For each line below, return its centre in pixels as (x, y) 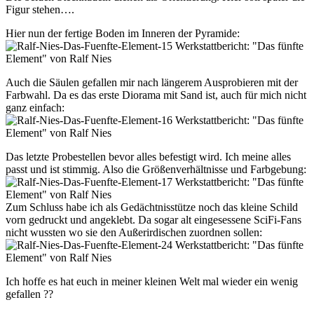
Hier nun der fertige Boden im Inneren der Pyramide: (123, 34)
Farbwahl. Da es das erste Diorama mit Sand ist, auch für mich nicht (156, 95)
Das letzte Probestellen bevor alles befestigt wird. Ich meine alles (148, 157)
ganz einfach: (35, 108)
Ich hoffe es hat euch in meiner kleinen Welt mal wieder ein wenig (152, 282)
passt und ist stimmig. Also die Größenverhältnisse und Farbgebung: (156, 170)
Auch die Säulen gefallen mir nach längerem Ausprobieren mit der (152, 83)
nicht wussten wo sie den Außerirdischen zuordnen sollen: (134, 233)
